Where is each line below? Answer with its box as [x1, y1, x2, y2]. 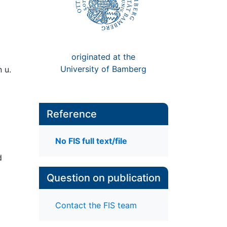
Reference [46, 108, 97, 120]
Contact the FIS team [55, 200, 137, 210]
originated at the [71, 51, 136, 62]
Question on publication [46, 172, 161, 184]
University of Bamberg [60, 63, 147, 74]
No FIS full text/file [55, 136, 127, 146]
